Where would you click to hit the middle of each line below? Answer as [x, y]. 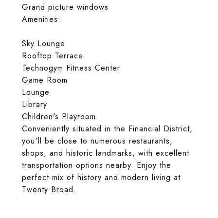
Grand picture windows [65, 7]
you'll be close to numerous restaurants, [97, 141]
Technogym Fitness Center [71, 68]
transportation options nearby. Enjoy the [97, 165]
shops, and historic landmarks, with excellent [106, 153]
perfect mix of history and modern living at [101, 177]
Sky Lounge [44, 44]
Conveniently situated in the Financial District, [107, 129]
